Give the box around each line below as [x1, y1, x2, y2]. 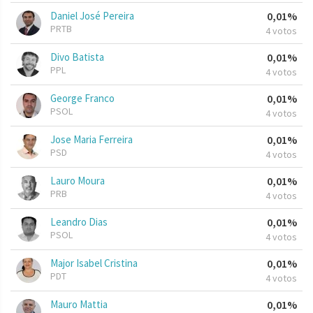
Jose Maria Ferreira [50, 133, 133, 147]
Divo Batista [50, 50, 104, 64]
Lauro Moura [50, 174, 105, 188]
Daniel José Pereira [50, 9, 134, 23]
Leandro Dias [50, 215, 108, 229]
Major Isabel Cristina [50, 256, 138, 270]
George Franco [50, 92, 115, 105]
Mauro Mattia [50, 298, 108, 312]
